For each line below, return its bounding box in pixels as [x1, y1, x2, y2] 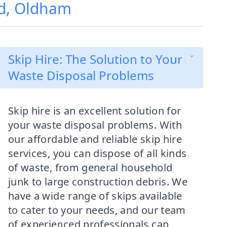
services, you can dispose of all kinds [8, 146, 187, 160]
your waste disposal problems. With [8, 118, 182, 132]
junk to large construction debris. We [8, 175, 187, 188]
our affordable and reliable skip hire [8, 132, 182, 146]
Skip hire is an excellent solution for [8, 104, 181, 118]
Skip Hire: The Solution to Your [8, 51, 182, 67]
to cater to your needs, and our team [8, 203, 186, 217]
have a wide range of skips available [8, 189, 182, 203]
